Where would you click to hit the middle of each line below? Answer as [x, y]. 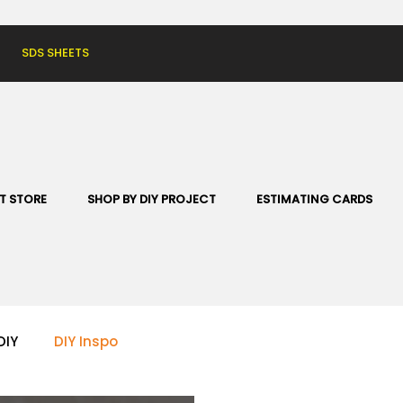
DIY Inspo [86, 342]
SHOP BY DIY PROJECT [152, 200]
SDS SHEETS [55, 53]
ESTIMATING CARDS [314, 200]
